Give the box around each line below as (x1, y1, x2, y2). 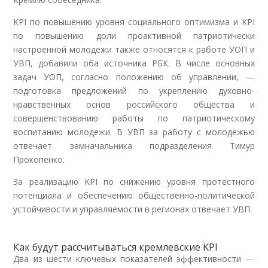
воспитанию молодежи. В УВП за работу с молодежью (13, 126, 255, 138)
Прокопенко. (13, 153, 65, 165)
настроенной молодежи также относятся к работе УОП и (13, 43, 255, 55)
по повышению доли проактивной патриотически (13, 29, 255, 41)
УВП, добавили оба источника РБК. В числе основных (13, 57, 255, 69)
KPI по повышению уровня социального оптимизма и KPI (13, 16, 255, 28)
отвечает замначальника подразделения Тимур (13, 139, 255, 151)
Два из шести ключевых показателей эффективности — (13, 252, 255, 264)
